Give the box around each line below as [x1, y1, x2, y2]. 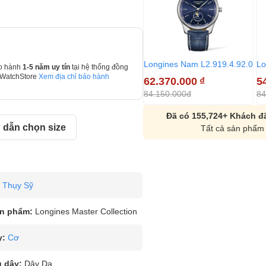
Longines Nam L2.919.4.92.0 [143, 59, 253, 69]
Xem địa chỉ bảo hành [38, 73, 109, 80]
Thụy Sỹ [2, 180, 33, 190]
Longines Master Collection [34, 207, 137, 216]
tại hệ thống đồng [71, 64, 128, 71]
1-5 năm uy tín [22, 64, 72, 71]
